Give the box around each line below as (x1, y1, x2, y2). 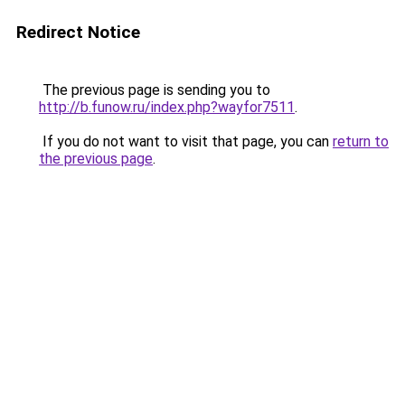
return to (333, 133, 389, 150)
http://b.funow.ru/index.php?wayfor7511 (39, 99, 295, 116)
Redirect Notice (16, 22, 140, 42)
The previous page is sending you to (39, 81, 270, 99)
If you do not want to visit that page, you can (39, 133, 333, 150)
